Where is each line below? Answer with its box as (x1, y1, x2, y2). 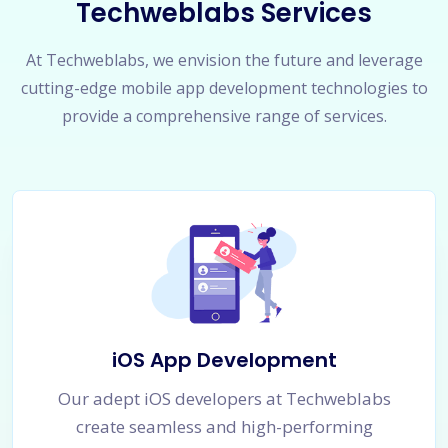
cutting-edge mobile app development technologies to (20, 76, 428, 99)
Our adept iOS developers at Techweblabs (57, 387, 391, 411)
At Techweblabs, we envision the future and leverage (25, 48, 423, 71)
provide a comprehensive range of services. (61, 104, 387, 127)
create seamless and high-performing (75, 415, 373, 439)
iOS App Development (111, 346, 337, 375)
